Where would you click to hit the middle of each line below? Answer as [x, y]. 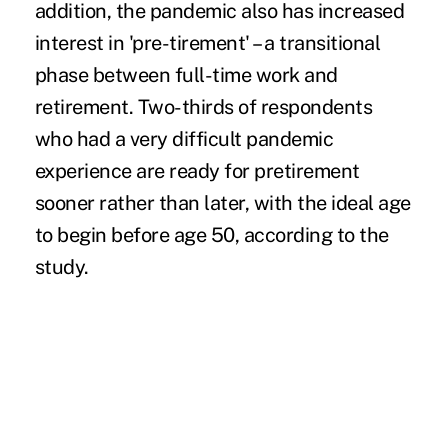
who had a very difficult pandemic [184, 139]
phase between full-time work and [186, 75]
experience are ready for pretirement [197, 171]
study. [61, 267]
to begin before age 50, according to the [211, 235]
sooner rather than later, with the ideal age [222, 203]
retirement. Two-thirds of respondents [203, 107]
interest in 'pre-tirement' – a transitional [207, 43]
